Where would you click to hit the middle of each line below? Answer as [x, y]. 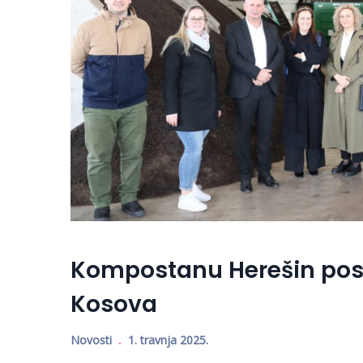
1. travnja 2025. [168, 340]
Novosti [91, 340]
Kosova [114, 305]
